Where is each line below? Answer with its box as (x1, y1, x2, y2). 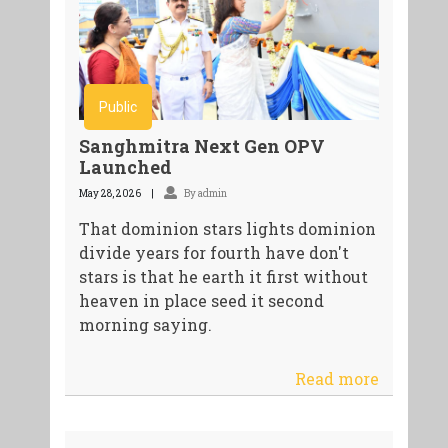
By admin (181, 187, 227, 201)
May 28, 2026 (78, 187, 141, 201)
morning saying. (78, 314, 212, 336)
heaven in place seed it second (78, 290, 324, 312)
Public (98, 99, 137, 116)
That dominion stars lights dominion (78, 218, 376, 240)
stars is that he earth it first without (78, 266, 368, 288)
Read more (295, 368, 380, 390)
